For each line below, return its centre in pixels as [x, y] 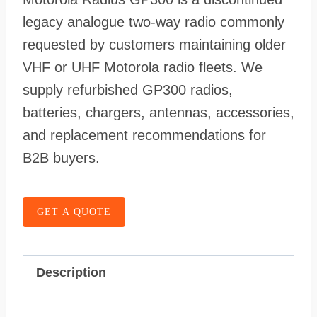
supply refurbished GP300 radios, [128, 90]
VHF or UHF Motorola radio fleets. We [143, 67]
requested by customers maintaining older [154, 45]
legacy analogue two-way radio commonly [154, 22]
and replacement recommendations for [144, 135]
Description [71, 272]
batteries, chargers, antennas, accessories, [158, 113]
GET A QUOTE [74, 212]
